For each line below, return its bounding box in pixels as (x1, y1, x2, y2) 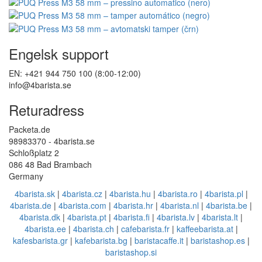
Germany (9, 170, 43, 182)
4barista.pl (204, 187, 243, 199)
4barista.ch (73, 222, 114, 235)
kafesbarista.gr (12, 234, 68, 246)
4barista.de (10, 199, 51, 211)
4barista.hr (113, 199, 153, 211)
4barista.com (58, 199, 106, 211)
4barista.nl (160, 199, 199, 211)
